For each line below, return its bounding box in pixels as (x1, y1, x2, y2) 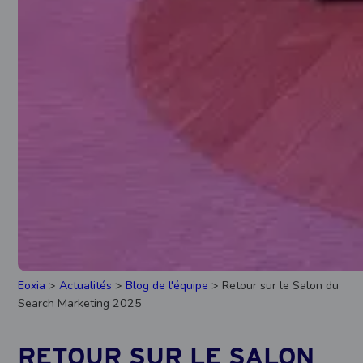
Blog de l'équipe (126, 277, 209, 293)
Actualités (59, 277, 113, 293)
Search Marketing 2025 (18, 295, 143, 311)
